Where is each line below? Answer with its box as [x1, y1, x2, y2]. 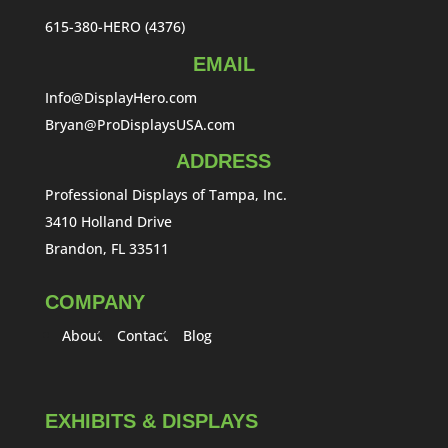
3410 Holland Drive [44, 212, 172, 232]
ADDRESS [176, 150, 272, 173]
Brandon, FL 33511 [44, 239, 169, 259]
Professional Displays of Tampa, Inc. [44, 185, 287, 205]
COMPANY [44, 291, 145, 314]
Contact [116, 326, 168, 346]
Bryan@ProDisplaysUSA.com [44, 114, 235, 134]
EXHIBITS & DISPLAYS [44, 409, 258, 432]
